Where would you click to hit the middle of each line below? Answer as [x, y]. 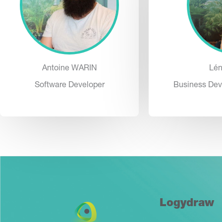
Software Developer [69, 86]
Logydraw [187, 204]
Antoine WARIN [69, 69]
